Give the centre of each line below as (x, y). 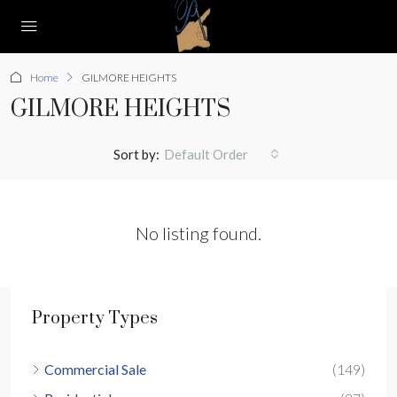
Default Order (206, 154)
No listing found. (198, 233)
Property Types (95, 319)
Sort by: (136, 154)
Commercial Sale (95, 369)
